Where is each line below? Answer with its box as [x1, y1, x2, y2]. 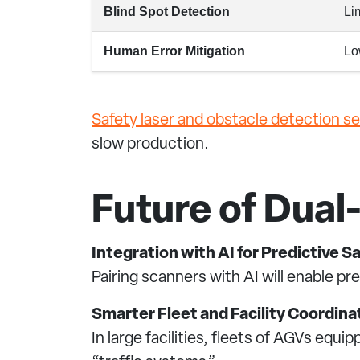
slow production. [92, 137, 209, 153]
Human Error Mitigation [104, 44, 245, 58]
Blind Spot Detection [104, 5, 230, 18]
